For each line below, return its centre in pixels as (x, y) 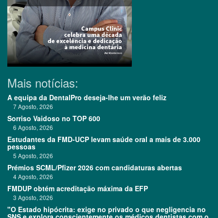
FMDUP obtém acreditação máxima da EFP (78, 189)
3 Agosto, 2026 (30, 198)
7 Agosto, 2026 (30, 107)
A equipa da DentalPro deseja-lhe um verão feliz (87, 98)
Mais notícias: (43, 83)
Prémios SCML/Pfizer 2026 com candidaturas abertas (95, 168)
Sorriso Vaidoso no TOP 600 (54, 118)
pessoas (21, 147)
